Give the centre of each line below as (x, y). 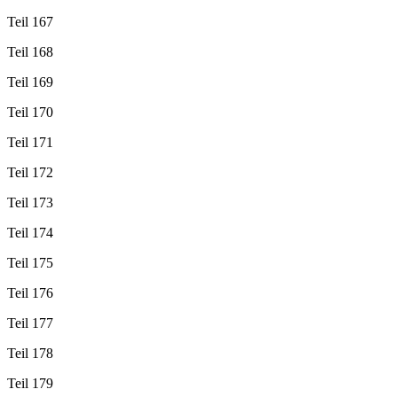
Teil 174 (30, 232)
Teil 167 (30, 21)
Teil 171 (30, 142)
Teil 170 (30, 112)
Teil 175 (30, 262)
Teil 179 (30, 383)
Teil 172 (30, 172)
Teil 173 (30, 202)
